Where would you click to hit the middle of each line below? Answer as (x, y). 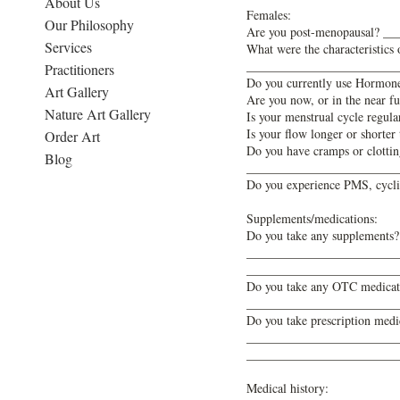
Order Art (72, 136)
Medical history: (287, 388)
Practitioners (79, 69)
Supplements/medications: (312, 218)
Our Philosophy (89, 25)
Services (68, 47)
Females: (269, 15)
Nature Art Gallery (98, 114)
